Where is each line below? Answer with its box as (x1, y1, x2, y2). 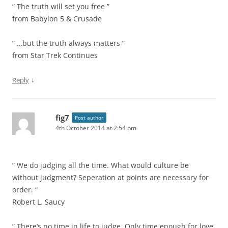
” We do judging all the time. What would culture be (12, 160, 189, 170)
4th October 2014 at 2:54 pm (55, 124, 136, 132)
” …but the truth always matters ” (12, 38, 125, 48)
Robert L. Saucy (12, 197, 65, 207)
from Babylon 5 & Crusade (12, 14, 102, 23)
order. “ (12, 185, 38, 194)
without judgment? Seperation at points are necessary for (12, 173, 209, 182)
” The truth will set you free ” (12, 2, 109, 11)
